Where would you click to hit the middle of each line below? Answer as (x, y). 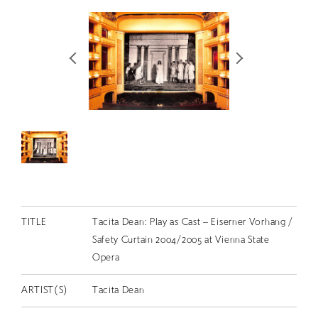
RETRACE (72, 21)
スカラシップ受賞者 (105, 143)
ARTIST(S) (45, 290)
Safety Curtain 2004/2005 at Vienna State (181, 240)
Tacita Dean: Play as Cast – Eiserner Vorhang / (193, 222)
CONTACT (75, 190)
